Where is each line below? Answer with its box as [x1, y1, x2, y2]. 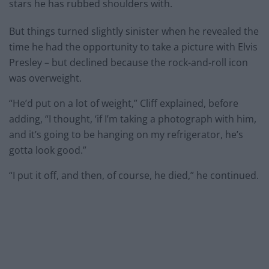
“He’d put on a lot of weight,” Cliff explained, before [9, 96, 238, 110]
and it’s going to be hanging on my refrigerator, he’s [9, 127, 243, 141]
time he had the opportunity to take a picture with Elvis [9, 40, 258, 53]
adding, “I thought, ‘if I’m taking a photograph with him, [9, 112, 256, 125]
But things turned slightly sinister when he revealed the [9, 24, 259, 38]
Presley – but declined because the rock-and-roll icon [9, 55, 248, 69]
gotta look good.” [9, 143, 86, 157]
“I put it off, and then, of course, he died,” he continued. [9, 168, 259, 182]
